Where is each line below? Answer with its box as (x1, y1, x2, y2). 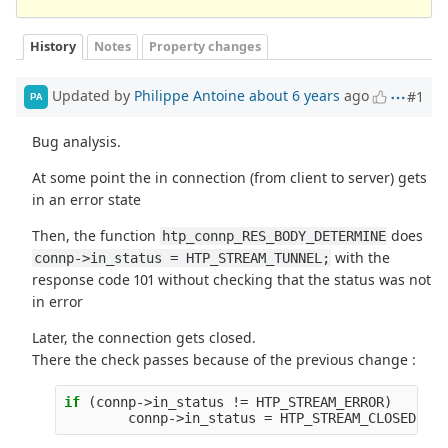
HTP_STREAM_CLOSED (279, 409, 416, 426)
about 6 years (249, 85, 340, 105)
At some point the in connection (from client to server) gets (32, 167, 428, 187)
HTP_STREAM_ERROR (255, 393, 384, 410)
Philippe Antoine (134, 85, 245, 105)
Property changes (149, 38, 261, 56)
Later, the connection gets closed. (32, 327, 257, 347)
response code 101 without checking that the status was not (32, 269, 432, 289)
